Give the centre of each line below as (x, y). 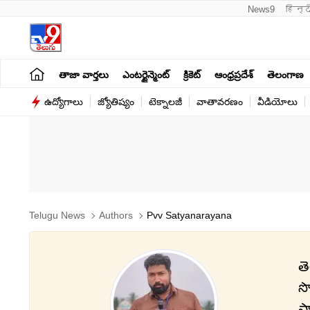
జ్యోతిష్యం (116, 102)
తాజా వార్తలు (84, 74)
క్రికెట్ (192, 74)
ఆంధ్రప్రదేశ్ (234, 74)
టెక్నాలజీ (165, 102)
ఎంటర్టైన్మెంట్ (146, 74)
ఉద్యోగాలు (64, 102)
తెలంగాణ (285, 74)
